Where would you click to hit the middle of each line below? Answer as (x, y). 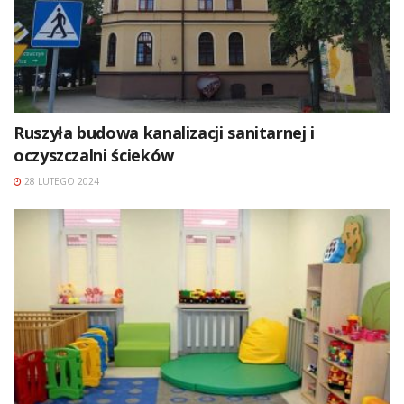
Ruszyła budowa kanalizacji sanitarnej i (164, 132)
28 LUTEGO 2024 (60, 181)
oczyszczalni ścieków (94, 155)
